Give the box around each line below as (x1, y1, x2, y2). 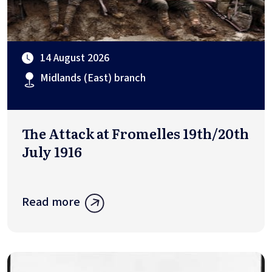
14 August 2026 (40, 50, 109, 66)
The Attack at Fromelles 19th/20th (22, 123, 249, 143)
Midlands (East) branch (40, 70, 146, 86)
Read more (22, 193, 80, 211)
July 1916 (22, 141, 82, 161)
